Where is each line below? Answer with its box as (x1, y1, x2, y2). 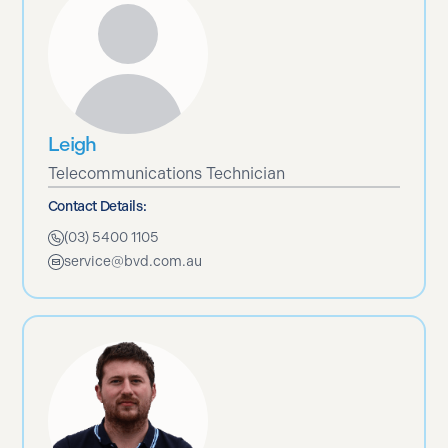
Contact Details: (47, 197, 147, 215)
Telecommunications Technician (47, 164, 285, 183)
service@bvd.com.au (63, 252, 202, 270)
